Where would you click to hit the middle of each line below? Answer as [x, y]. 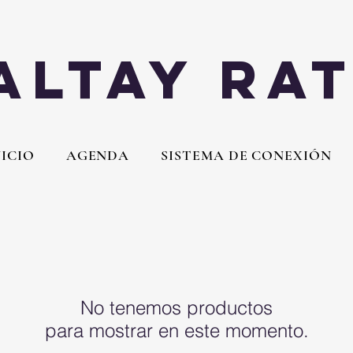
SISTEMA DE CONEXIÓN [246, 155]
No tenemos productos [176, 307]
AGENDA [98, 155]
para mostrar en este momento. [176, 330]
